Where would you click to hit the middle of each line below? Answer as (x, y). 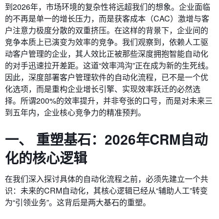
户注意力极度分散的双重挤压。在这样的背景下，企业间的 (107, 30)
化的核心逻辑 (46, 158)
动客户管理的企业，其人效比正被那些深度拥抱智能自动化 (107, 54)
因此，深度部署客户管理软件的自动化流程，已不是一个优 (107, 77)
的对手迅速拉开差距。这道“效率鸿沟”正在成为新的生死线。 (109, 65)
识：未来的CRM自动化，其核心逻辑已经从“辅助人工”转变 (106, 190)
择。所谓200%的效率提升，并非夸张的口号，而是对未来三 (109, 100)
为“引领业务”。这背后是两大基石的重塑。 (78, 202)
